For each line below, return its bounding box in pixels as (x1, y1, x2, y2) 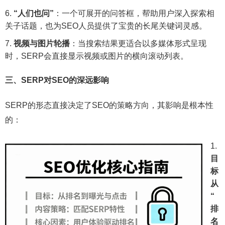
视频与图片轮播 (14, 39, 70, 48)
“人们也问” (14, 9, 54, 18)
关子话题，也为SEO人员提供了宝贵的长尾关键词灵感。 (5, 22, 207, 30)
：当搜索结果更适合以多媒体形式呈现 (70, 39, 206, 48)
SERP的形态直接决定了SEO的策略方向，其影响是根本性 (5, 101, 213, 109)
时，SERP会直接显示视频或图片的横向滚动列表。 (5, 52, 188, 60)
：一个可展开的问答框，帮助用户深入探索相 (54, 9, 214, 18)
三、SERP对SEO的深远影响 (5, 76, 109, 84)
